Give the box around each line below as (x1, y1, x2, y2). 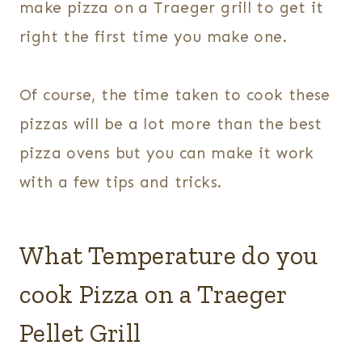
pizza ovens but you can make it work (19, 144, 314, 163)
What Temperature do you (19, 240, 318, 271)
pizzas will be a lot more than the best (19, 115, 322, 134)
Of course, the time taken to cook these (19, 86, 330, 105)
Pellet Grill (19, 318, 141, 349)
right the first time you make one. (19, 27, 287, 47)
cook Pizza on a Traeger (19, 279, 287, 310)
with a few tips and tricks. (19, 173, 222, 192)
